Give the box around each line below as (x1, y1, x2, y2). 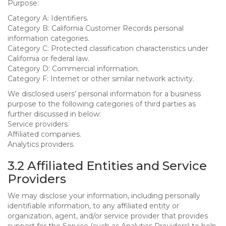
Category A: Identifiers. (8, 14, 88, 23)
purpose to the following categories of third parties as (8, 99, 196, 108)
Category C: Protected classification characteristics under (8, 44, 208, 53)
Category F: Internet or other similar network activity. (8, 74, 194, 83)
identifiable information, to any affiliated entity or (8, 201, 179, 210)
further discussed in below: (8, 109, 101, 119)
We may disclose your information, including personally (8, 191, 200, 200)
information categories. (8, 34, 89, 43)
